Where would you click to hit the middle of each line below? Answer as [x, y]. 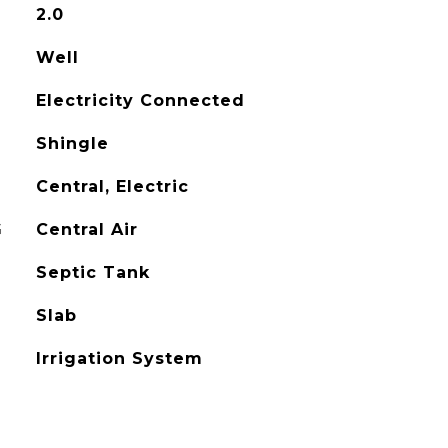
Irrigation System [119, 358]
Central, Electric [112, 186]
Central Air [86, 229]
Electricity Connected [140, 100]
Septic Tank [92, 272]
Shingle [72, 143]
